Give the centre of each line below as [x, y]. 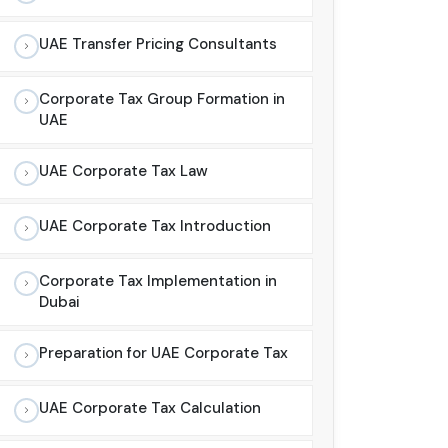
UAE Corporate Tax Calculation [150, 408]
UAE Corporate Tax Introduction [155, 226]
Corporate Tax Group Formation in [162, 99]
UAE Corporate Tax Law [123, 171]
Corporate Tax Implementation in [158, 281]
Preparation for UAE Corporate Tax [163, 353]
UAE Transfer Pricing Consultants [158, 44]
